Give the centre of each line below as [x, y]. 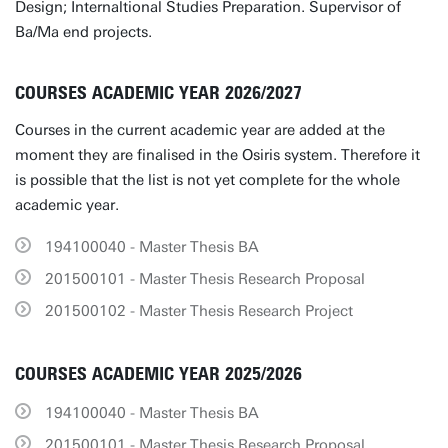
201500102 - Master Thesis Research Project [199, 311]
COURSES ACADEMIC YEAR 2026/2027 [158, 93]
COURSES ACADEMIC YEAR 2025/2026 [158, 374]
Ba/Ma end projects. [83, 32]
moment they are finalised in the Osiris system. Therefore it [217, 155]
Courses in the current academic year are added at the [200, 130]
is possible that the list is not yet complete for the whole [207, 180]
